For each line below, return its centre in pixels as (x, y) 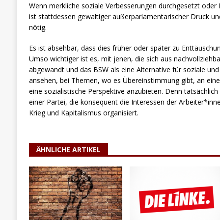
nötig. (38, 27)
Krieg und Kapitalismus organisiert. (83, 112)
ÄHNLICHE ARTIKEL (68, 149)
